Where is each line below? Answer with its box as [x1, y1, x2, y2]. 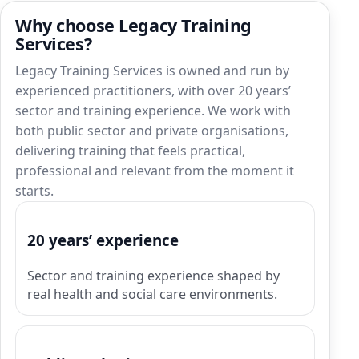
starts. [15, 182, 54, 200]
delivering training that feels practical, [15, 142, 245, 160]
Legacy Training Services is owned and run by [15, 62, 289, 80]
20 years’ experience [27, 230, 179, 251]
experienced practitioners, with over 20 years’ [15, 82, 291, 100]
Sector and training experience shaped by [27, 266, 280, 284]
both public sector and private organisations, [15, 122, 288, 140]
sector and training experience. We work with [15, 102, 291, 120]
